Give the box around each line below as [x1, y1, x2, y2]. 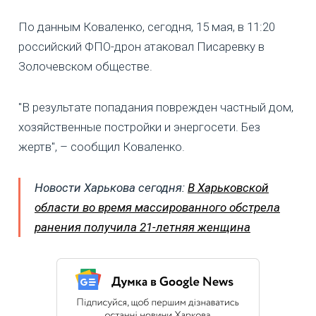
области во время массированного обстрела [35, 200, 280, 214]
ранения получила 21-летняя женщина [35, 219, 250, 234]
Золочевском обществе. [18, 59, 152, 73]
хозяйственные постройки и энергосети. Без [18, 119, 260, 134]
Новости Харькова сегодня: [35, 180, 188, 195]
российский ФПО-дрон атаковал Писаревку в [18, 39, 265, 54]
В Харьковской [188, 180, 269, 195]
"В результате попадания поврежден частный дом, [18, 99, 293, 114]
